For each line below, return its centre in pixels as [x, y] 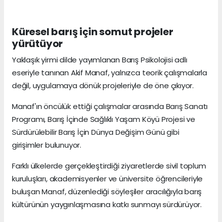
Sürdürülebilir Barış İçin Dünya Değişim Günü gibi [96, 132]
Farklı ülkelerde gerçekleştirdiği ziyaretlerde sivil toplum [109, 166]
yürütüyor [38, 43]
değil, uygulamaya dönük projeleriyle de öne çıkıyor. [103, 85]
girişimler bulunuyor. [47, 145]
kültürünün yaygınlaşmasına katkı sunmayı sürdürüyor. [107, 204]
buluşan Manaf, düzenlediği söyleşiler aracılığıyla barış [107, 191]
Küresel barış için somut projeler [93, 31]
